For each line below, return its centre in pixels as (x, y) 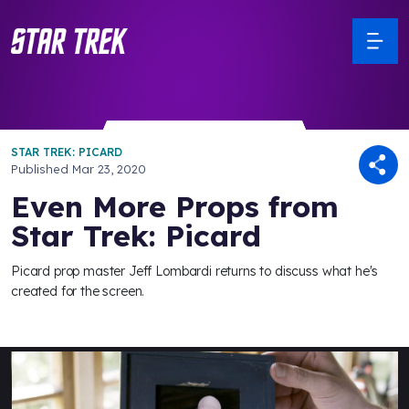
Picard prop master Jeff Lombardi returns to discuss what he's (195, 271)
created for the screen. (78, 291)
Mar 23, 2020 (109, 169)
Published (42, 169)
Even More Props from (175, 206)
